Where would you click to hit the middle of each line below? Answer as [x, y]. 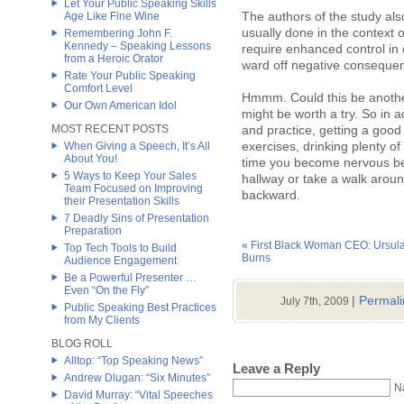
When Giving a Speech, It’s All [137, 146]
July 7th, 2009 [316, 301]
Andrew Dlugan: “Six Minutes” [137, 378]
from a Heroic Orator [114, 59]
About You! [91, 159]
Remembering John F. [118, 33]
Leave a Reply [276, 368]
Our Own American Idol [120, 106]
